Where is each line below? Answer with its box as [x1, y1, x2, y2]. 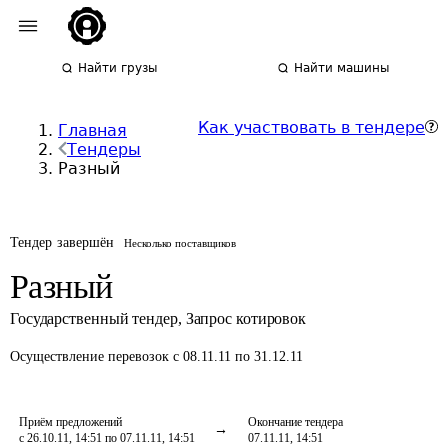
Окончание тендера [248, 415, 343, 429]
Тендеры [67, 140, 141, 159]
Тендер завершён [10, 235, 115, 250]
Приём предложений [19, 415, 122, 429]
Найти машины [294, 61, 390, 75]
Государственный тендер [10, 310, 178, 327]
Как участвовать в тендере [198, 118, 425, 137]
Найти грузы [78, 61, 158, 75]
